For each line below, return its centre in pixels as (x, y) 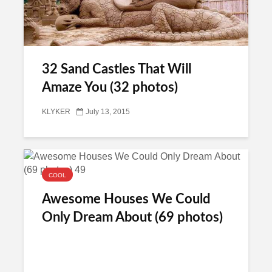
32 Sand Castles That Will (117, 69)
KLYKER (56, 112)
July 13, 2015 (108, 112)
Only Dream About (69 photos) (132, 217)
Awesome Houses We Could (126, 199)
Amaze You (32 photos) (110, 87)
